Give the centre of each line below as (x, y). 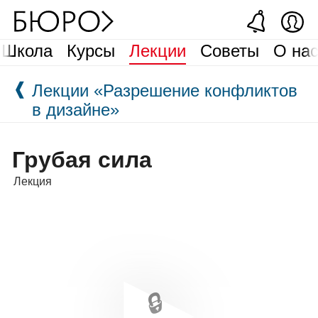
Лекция (32, 181)
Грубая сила (82, 160)
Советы (230, 51)
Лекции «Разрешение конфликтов (165, 91)
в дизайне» (76, 110)
